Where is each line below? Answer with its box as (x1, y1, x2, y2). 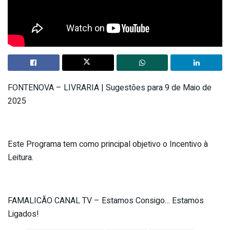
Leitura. (8, 151, 33, 164)
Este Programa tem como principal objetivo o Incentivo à (8, 138, 208, 150)
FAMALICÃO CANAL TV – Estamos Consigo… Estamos (8, 194, 204, 207)
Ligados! (8, 207, 39, 220)
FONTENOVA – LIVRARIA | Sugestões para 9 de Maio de (8, 81, 212, 94)
